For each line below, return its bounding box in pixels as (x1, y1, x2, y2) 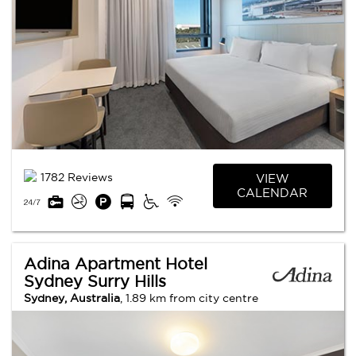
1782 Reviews (41, 170, 113, 184)
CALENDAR (237, 186, 308, 200)
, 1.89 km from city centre (120, 291, 258, 304)
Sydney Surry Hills (24, 272, 166, 290)
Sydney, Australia (24, 291, 120, 304)
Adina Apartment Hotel (24, 254, 207, 273)
